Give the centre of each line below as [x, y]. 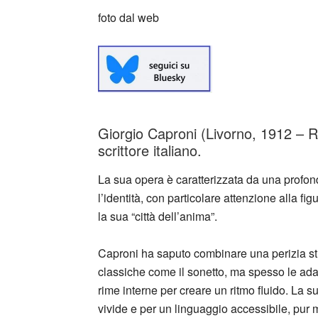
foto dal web [128, 17]
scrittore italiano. [150, 150]
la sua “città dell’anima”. [158, 216]
